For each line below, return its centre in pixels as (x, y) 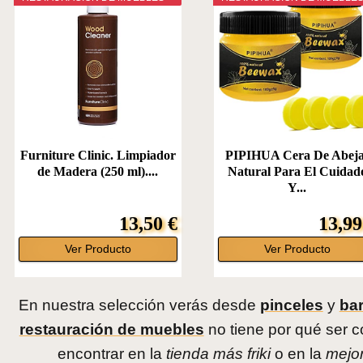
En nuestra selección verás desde (139, 305)
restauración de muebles (111, 330)
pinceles (291, 305)
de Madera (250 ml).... (98, 172)
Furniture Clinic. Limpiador (98, 156)
